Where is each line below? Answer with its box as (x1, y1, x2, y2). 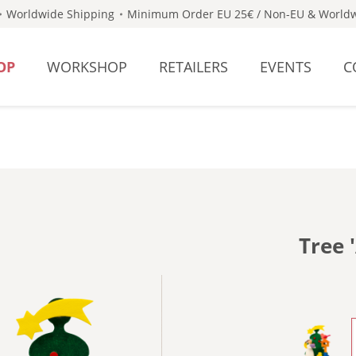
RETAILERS (158, 57, 228, 76)
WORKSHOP (46, 57, 127, 76)
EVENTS (259, 57, 311, 76)
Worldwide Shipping (6, 6, 115, 21)
